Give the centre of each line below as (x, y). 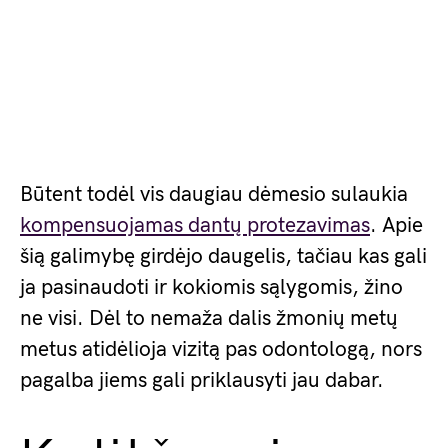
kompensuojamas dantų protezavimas (195, 225)
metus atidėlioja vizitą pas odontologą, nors (221, 349)
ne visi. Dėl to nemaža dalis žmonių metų (209, 318)
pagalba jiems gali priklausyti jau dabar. (202, 380)
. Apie (396, 225)
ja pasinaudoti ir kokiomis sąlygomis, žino (211, 287)
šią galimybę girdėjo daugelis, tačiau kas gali (223, 256)
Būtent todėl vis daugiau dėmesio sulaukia (214, 194)
